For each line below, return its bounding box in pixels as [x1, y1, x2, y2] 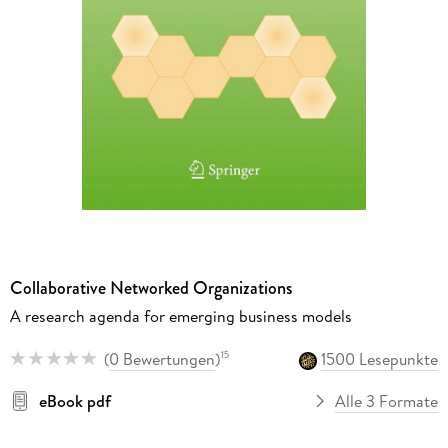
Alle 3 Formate [335, 389, 439, 412]
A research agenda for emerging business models [9, 305, 352, 328]
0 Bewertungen [108, 347, 215, 370]
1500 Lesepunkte [321, 347, 439, 370]
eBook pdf [38, 389, 111, 412]
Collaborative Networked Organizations [9, 275, 293, 302]
